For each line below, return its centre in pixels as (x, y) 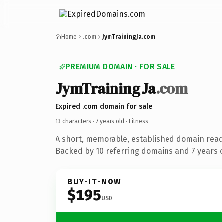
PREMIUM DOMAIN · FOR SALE (120, 67)
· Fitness (136, 121)
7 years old (110, 121)
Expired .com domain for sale (104, 106)
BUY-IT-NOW (95, 181)
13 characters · (76, 121)
